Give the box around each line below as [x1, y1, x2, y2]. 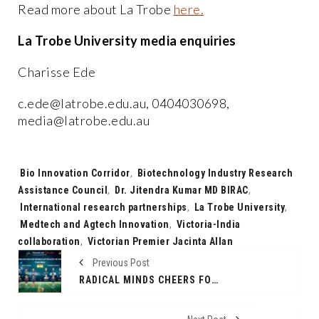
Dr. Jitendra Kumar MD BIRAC [115, 184, 249, 196]
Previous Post [90, 256, 150, 268]
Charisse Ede [18, 63, 95, 80]
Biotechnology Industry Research [137, 167, 293, 179]
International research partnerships [20, 201, 187, 213]
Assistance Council [18, 184, 108, 196]
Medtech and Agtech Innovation [20, 218, 169, 230]
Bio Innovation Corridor [20, 167, 130, 179]
